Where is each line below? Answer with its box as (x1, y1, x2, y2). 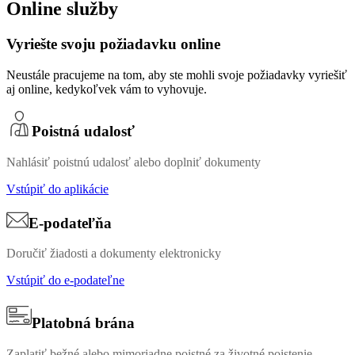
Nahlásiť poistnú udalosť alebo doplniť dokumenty (6, 155, 264, 170)
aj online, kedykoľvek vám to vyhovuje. (6, 82, 207, 96)
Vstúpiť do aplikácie (6, 182, 109, 197)
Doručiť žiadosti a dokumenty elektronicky (6, 246, 221, 261)
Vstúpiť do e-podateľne (6, 273, 124, 288)
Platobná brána (32, 315, 135, 332)
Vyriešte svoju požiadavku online (6, 35, 220, 52)
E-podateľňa (29, 214, 112, 231)
